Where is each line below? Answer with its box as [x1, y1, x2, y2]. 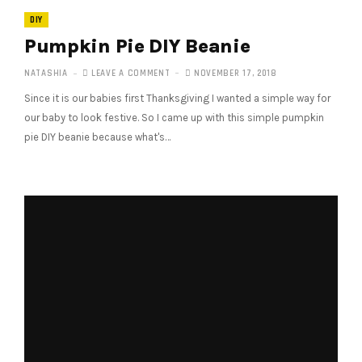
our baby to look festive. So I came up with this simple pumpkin [24, 111, 324, 124]
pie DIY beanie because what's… [24, 130, 170, 143]
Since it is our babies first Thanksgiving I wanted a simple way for [24, 91, 330, 104]
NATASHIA [24, 67, 68, 79]
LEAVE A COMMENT [91, 67, 170, 79]
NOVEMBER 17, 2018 [191, 67, 277, 79]
